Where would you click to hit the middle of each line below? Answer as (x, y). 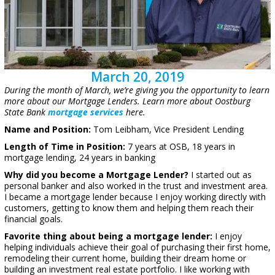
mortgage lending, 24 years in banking (80, 158)
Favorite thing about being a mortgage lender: (108, 236)
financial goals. (33, 219)
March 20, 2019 (137, 77)
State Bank (26, 112)
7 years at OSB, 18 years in (180, 147)
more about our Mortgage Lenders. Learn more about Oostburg (127, 101)
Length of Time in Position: (65, 147)
